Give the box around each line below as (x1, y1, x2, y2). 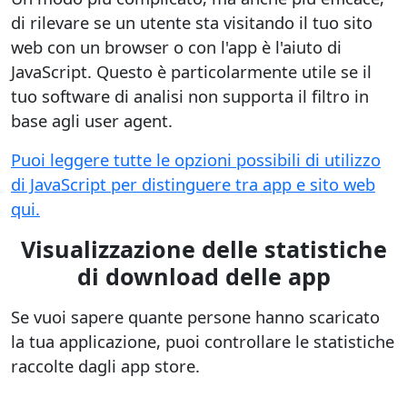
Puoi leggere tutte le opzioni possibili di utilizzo (11, 147, 381, 171)
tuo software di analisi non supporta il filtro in (11, 84, 369, 107)
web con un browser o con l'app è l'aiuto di (11, 35, 342, 58)
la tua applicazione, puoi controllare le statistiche (11, 329, 394, 352)
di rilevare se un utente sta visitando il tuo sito (11, 10, 372, 34)
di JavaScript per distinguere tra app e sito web (11, 172, 375, 195)
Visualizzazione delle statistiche (20, 233, 387, 264)
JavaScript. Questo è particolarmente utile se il (11, 59, 372, 83)
